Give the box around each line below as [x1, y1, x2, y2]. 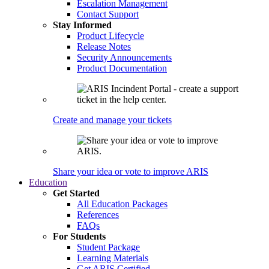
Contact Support [77, 9, 139, 19]
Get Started [53, 188, 100, 198]
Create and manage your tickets [53, 115, 172, 125]
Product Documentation [77, 63, 167, 73]
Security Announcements [77, 52, 172, 62]
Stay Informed [53, 20, 112, 30]
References [77, 210, 119, 220]
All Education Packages [77, 199, 168, 209]
